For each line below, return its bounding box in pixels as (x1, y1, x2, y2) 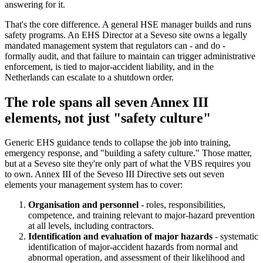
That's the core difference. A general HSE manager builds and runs (5, 19, 251, 29)
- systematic (213, 231, 258, 242)
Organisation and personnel (28, 200, 139, 210)
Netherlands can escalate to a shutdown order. (5, 72, 174, 82)
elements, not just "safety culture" (5, 110, 211, 126)
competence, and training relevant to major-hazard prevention (28, 210, 255, 221)
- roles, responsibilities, (139, 200, 225, 210)
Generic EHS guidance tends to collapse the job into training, (5, 137, 231, 148)
